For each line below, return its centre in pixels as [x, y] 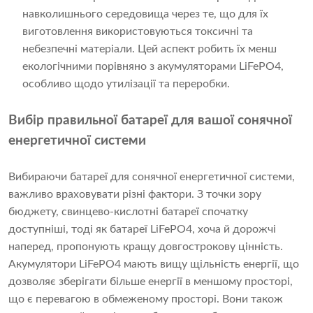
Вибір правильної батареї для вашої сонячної [150, 121]
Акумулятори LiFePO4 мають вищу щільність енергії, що [154, 264]
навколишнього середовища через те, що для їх [145, 14]
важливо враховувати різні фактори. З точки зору [135, 195]
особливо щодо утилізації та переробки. [126, 84]
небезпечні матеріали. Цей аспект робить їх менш [150, 49]
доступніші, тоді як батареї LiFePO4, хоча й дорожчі [142, 230]
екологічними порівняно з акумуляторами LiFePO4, [153, 67]
